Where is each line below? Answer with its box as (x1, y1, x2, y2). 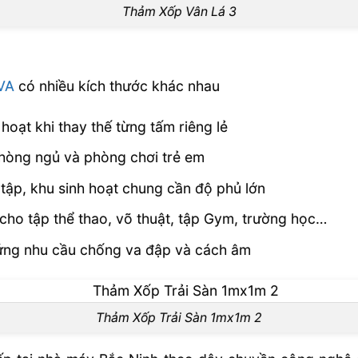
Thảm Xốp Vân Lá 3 (121, 3, 237, 19)
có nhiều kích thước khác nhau (14, 77, 221, 94)
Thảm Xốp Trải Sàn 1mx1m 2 (96, 310, 262, 326)
